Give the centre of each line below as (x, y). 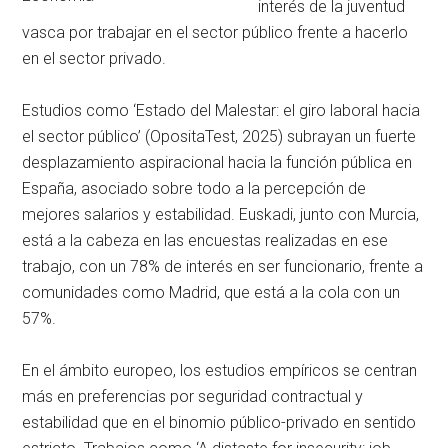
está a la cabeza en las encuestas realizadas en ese (205, 240)
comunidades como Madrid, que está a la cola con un (211, 292)
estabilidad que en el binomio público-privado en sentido (219, 422)
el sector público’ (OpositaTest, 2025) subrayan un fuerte (219, 136)
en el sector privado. (94, 58)
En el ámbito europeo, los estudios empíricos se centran (220, 370)
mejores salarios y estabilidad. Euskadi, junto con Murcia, (221, 214)
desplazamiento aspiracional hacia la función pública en (217, 162)
